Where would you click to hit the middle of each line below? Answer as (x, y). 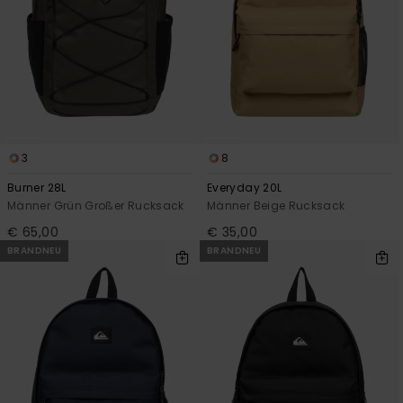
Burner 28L (37, 187)
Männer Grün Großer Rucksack (96, 205)
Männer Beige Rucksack (276, 205)
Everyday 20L (245, 187)
